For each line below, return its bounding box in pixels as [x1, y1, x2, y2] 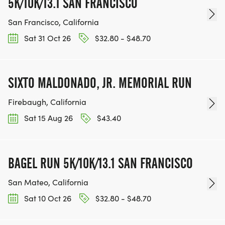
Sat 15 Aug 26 [22, 113, 73, 124]
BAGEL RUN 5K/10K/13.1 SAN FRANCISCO [8, 154, 193, 172]
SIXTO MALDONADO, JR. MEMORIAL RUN [8, 74, 192, 92]
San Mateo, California [8, 176, 88, 187]
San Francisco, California [8, 17, 99, 28]
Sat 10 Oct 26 [22, 192, 71, 203]
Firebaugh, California [8, 96, 86, 107]
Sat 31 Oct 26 [22, 33, 71, 44]
